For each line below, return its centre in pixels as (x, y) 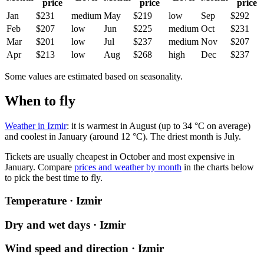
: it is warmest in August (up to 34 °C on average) (159, 126)
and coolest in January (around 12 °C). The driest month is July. (123, 137)
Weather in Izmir (36, 126)
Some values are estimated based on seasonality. (94, 76)
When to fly (40, 101)
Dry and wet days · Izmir (65, 225)
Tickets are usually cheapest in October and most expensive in (120, 157)
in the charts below (218, 167)
